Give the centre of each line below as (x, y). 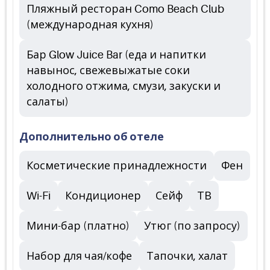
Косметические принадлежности (117, 166)
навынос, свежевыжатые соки (108, 71)
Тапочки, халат (187, 256)
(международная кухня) (90, 25)
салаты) (48, 102)
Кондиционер (103, 196)
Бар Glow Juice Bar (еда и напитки (116, 55)
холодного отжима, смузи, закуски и (124, 86)
